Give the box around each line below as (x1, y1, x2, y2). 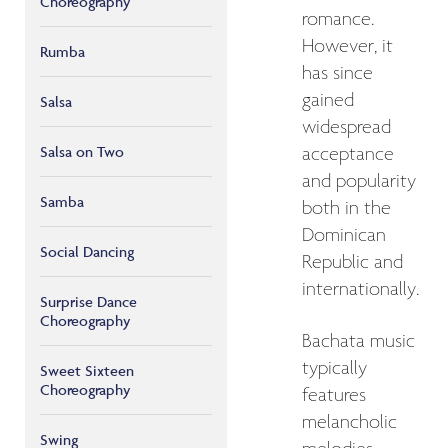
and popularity (302, 169, 416, 194)
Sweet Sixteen (40, 361, 134, 380)
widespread (302, 115, 391, 140)
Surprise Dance (40, 292, 137, 311)
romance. (302, 7, 374, 32)
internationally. (302, 277, 419, 302)
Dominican (302, 223, 386, 248)
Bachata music (302, 329, 415, 354)
